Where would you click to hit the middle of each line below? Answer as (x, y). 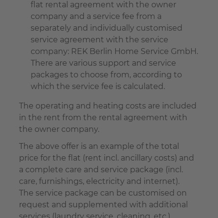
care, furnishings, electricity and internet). (99, 182)
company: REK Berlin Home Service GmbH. (114, 51)
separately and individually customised (107, 28)
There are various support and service (103, 63)
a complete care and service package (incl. (101, 170)
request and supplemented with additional (103, 205)
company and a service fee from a (96, 16)
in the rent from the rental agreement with (103, 117)
